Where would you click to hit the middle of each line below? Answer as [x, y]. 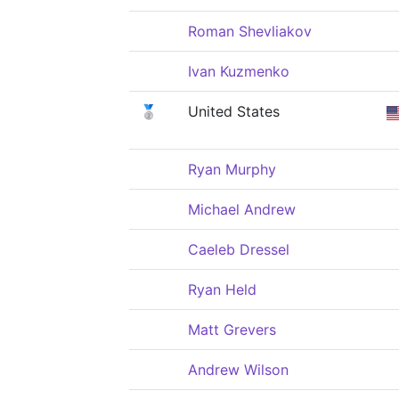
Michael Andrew [242, 209]
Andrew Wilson [238, 370]
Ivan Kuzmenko [239, 71]
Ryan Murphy [232, 169]
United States [234, 111]
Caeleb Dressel [239, 249]
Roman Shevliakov [250, 31]
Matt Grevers [232, 330]
